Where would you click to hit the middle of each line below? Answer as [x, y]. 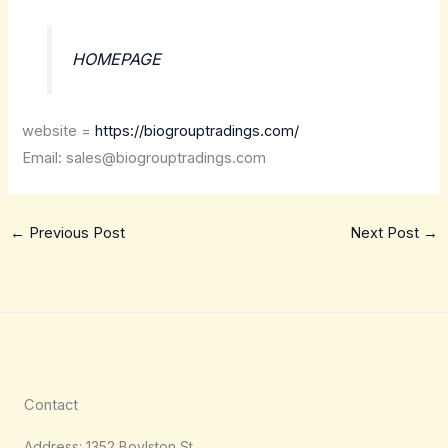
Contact [51, 404]
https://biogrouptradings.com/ [197, 130]
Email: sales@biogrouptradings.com [144, 157]
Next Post [387, 232]
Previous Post [74, 232]
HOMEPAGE [116, 58]
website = [59, 130]
